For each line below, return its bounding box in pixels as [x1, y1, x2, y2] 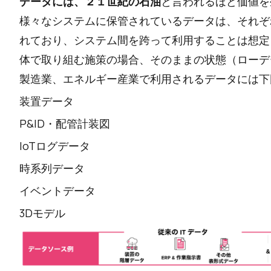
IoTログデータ [19, 139, 90, 153]
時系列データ [19, 161, 85, 175]
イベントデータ [19, 183, 96, 198]
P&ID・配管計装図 [19, 116, 110, 131]
